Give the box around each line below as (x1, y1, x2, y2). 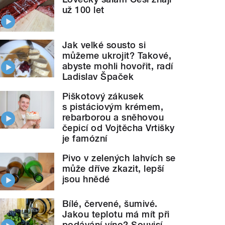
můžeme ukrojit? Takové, (62, 50, 172, 61)
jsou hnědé (62, 173, 110, 184)
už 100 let (62, 5, 104, 16)
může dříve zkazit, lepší (62, 163, 164, 174)
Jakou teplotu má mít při (62, 208, 170, 219)
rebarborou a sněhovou (62, 111, 164, 123)
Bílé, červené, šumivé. (62, 198, 158, 209)
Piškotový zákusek (62, 90, 144, 101)
